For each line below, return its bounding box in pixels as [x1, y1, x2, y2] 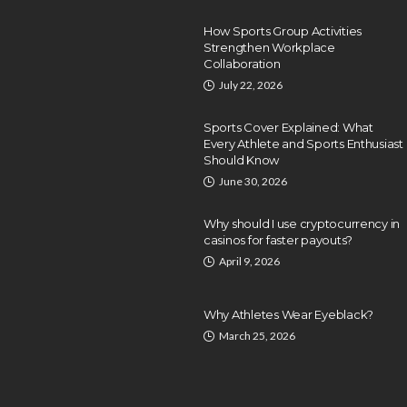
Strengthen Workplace [203, 40, 335, 55]
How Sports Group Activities [203, 24, 362, 38]
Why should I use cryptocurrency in [203, 216, 401, 231]
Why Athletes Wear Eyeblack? [203, 307, 373, 322]
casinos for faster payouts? [203, 233, 352, 247]
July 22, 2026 [219, 78, 283, 92]
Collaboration [203, 56, 281, 71]
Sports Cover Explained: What [203, 120, 373, 134]
